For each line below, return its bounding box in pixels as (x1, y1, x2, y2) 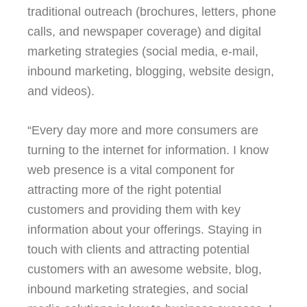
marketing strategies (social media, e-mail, (27, 45, 258, 58)
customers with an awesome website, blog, (27, 262, 262, 276)
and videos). (27, 84, 95, 98)
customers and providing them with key (27, 203, 241, 217)
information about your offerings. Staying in (27, 223, 262, 236)
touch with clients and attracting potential (27, 243, 249, 256)
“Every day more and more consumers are (27, 123, 258, 137)
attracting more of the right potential (27, 183, 221, 197)
